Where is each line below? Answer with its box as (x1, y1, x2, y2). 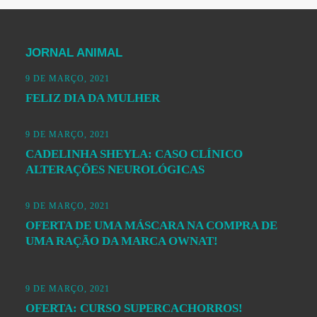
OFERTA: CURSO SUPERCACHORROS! (25, 301, 243, 316)
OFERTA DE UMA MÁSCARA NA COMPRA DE (25, 219, 277, 233)
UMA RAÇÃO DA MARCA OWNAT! (25, 234, 218, 248)
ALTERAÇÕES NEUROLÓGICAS (25, 163, 204, 177)
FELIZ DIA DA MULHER (25, 91, 160, 105)
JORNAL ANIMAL (25, 46, 122, 60)
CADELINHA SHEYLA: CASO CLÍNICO (25, 147, 243, 161)
